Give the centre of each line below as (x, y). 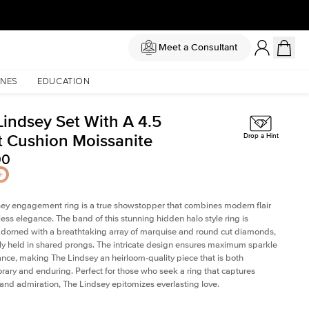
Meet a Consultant (198, 47)
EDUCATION (63, 82)
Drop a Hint (261, 136)
